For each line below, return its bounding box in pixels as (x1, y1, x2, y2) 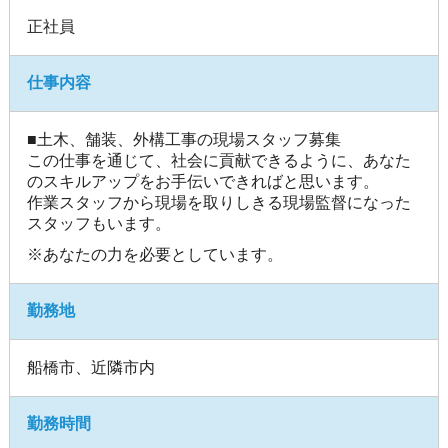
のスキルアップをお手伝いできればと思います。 (27, 172, 380, 190)
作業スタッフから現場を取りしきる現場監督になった (27, 193, 412, 211)
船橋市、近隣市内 (27, 358, 156, 376)
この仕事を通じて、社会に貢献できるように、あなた (27, 151, 412, 169)
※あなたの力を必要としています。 (27, 245, 284, 263)
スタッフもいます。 (27, 214, 172, 232)
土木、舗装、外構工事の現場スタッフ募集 (37, 130, 342, 148)
